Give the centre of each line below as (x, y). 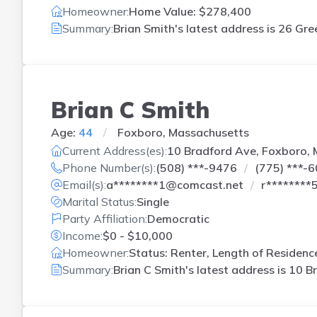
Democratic (178, 219)
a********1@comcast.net (175, 185)
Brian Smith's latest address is (196, 28)
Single (153, 202)
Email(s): (84, 185)
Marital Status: (99, 202)
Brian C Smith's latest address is (201, 270)
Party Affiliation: (105, 219)
